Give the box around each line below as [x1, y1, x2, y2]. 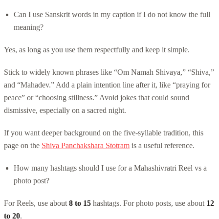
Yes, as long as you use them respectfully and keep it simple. [4, 45, 190, 54]
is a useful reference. [130, 141, 195, 150]
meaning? [14, 22, 44, 31]
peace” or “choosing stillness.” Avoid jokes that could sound [4, 93, 189, 102]
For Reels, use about [4, 198, 69, 207]
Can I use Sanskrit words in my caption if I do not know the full [14, 10, 210, 19]
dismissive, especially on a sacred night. [4, 106, 126, 114]
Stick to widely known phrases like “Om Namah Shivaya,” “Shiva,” [4, 67, 214, 76]
